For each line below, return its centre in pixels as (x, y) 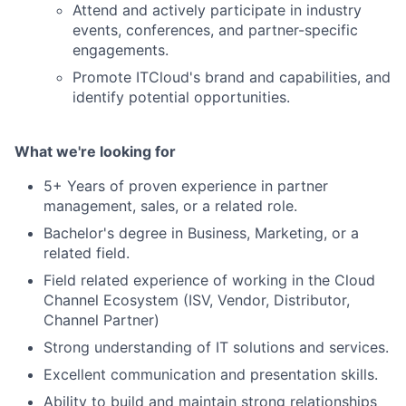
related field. (87, 252)
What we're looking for (95, 151)
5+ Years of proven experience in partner (186, 185)
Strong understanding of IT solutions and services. (216, 347)
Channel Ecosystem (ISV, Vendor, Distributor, (197, 300)
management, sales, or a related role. (170, 205)
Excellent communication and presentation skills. (211, 374)
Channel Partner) (101, 319)
